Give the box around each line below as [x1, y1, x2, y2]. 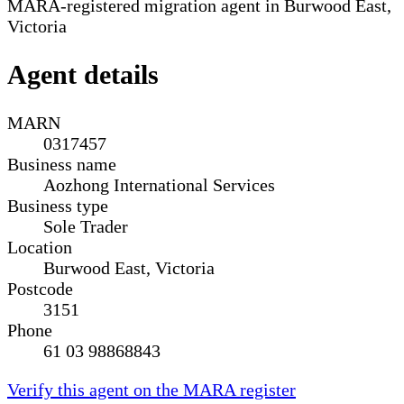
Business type [7, 195, 108, 216]
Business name [7, 153, 116, 174]
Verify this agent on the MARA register [7, 379, 296, 399]
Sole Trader [43, 216, 128, 236]
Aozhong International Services [43, 174, 275, 195]
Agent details [7, 59, 159, 89]
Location [7, 236, 72, 257]
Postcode [7, 278, 73, 298]
